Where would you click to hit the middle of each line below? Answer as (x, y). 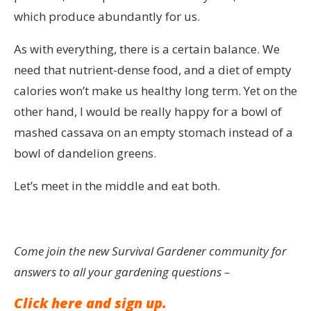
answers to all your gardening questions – (123, 272)
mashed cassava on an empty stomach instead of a (153, 133)
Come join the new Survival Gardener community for (150, 251)
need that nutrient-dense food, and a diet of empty (153, 70)
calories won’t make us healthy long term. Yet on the (155, 91)
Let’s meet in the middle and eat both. (117, 186)
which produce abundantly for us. (107, 17)
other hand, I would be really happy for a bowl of (148, 112)
